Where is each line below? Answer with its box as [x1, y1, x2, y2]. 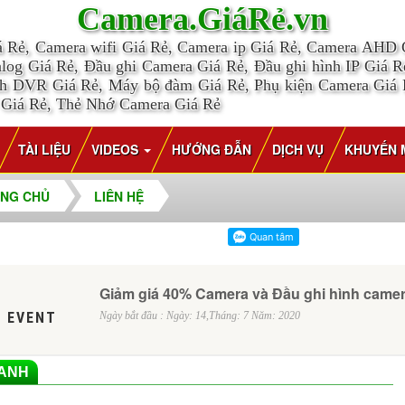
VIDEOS [90, 140, 142, 158]
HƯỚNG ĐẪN [171, 140, 251, 158]
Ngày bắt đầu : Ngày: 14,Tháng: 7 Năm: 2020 [99, 309, 300, 323]
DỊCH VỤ [271, 140, 324, 158]
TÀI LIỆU [17, 140, 71, 158]
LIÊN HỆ [94, 186, 144, 205]
